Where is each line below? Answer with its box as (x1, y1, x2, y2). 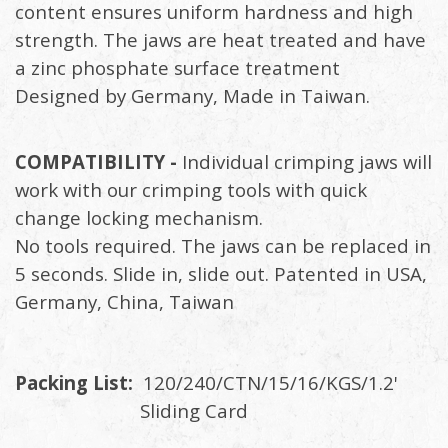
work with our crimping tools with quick (15, 177, 367, 203)
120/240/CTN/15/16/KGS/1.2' (138, 370, 408, 396)
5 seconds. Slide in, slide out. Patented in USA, (15, 261, 427, 287)
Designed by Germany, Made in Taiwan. (15, 83, 370, 109)
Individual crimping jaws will (177, 149, 432, 175)
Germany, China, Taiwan (15, 289, 234, 315)
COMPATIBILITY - (15, 149, 177, 175)
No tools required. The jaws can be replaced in (15, 233, 431, 259)
